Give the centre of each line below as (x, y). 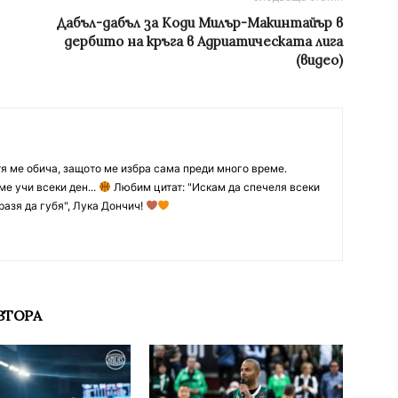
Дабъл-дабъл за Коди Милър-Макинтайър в (200, 23)
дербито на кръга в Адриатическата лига (203, 42)
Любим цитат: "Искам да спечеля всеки (215, 187)
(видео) (319, 60)
